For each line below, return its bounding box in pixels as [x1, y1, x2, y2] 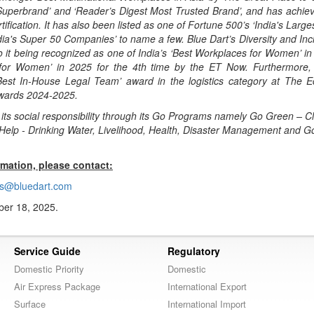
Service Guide [14, 244, 81, 258]
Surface [14, 297, 46, 310]
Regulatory [168, 244, 220, 258]
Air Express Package [14, 280, 100, 293]
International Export [168, 280, 247, 293]
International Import [168, 297, 246, 310]
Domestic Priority [14, 262, 84, 275]
